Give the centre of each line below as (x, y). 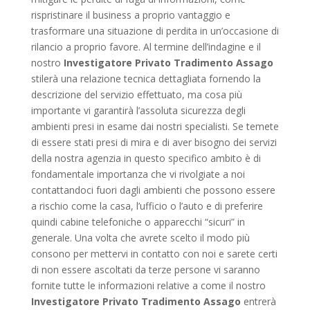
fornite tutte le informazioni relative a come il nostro (148, 286)
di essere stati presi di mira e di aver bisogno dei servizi (154, 143)
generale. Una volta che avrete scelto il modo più (140, 238)
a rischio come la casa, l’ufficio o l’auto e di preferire (147, 206)
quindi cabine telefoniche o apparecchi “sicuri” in (138, 222)
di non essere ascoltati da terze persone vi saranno (145, 270)
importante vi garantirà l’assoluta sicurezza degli (138, 111)
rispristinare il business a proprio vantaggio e (130, 15)
